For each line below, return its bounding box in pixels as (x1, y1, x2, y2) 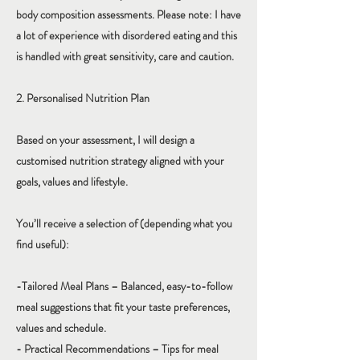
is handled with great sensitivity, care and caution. (16, 48, 234, 64)
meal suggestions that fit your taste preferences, (16, 299, 230, 315)
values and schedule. (16, 320, 106, 336)
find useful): (16, 236, 69, 252)
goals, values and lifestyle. (16, 174, 128, 190)
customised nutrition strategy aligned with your (16, 153, 224, 169)
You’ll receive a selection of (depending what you (16, 215, 232, 231)
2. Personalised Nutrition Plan (16, 90, 149, 106)
